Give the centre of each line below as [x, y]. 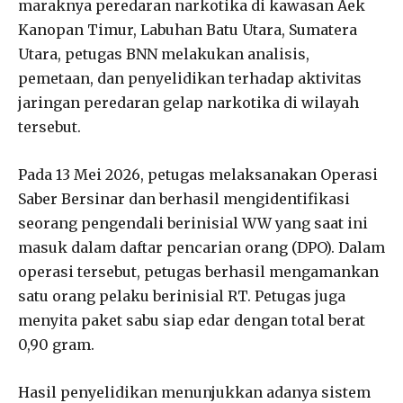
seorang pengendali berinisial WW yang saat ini [193, 223]
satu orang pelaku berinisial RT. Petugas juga [182, 296]
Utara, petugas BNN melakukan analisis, [164, 54]
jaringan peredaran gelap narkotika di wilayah [188, 102]
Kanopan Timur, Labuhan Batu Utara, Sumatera [188, 29]
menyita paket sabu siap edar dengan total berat [192, 320]
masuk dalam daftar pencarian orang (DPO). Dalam [201, 247]
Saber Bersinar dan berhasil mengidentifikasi [184, 198]
